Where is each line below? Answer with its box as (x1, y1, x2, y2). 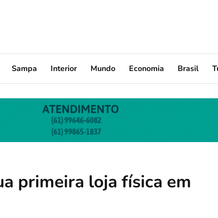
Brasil (178, 63, 199, 74)
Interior (51, 63, 77, 74)
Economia (129, 63, 164, 74)
